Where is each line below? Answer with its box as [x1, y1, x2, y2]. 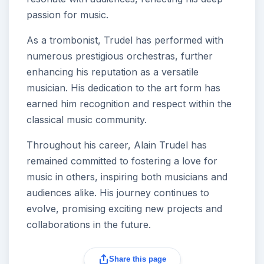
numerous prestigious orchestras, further [27, 49, 213, 62]
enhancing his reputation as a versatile [27, 65, 199, 78]
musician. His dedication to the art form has [27, 81, 220, 94]
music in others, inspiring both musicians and [27, 170, 227, 183]
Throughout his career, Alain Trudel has [27, 138, 207, 151]
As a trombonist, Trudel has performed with [27, 34, 223, 46]
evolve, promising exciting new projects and [27, 202, 222, 214]
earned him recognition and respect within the [27, 97, 232, 110]
